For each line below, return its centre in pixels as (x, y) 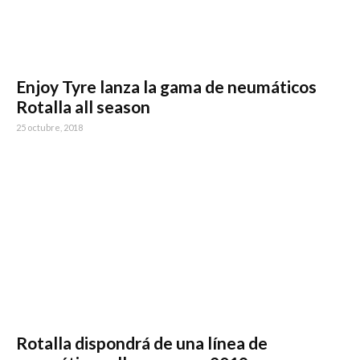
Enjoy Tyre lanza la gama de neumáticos (166, 87)
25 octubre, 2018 (49, 128)
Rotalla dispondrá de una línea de (142, 342)
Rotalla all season (83, 107)
